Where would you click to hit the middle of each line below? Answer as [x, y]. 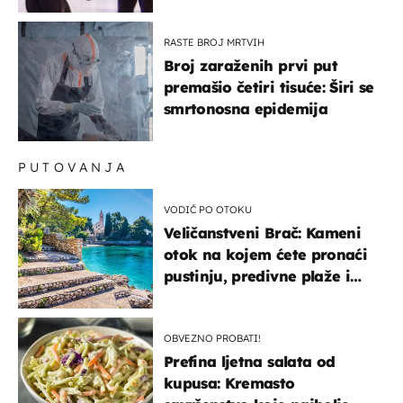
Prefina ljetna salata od [250, 361]
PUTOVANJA [73, 167]
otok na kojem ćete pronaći [265, 254]
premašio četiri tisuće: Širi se [269, 87]
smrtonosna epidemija [246, 108]
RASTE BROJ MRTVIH [214, 42]
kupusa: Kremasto [229, 383]
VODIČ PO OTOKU [208, 209]
